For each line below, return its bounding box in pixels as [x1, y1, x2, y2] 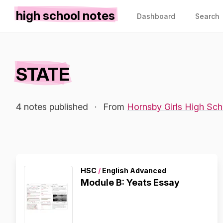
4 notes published [16, 102, 88, 112]
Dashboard [137, 12, 175, 20]
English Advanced [101, 166, 166, 175]
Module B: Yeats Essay [81, 177, 180, 188]
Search [195, 12, 220, 20]
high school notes [16, 8, 115, 23]
